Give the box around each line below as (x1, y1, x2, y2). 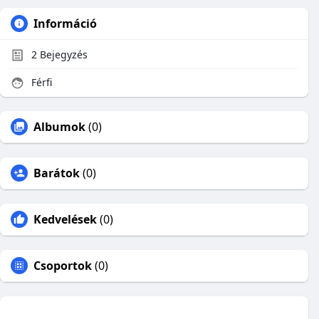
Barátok (33, 165, 80, 181)
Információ (33, 16, 97, 31)
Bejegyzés (37, 48, 88, 61)
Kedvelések (33, 211, 97, 227)
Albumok (33, 119, 85, 135)
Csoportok (33, 258, 92, 273)
